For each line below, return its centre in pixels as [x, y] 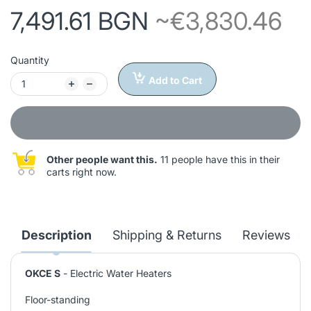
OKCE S [43, 273]
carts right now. [82, 171]
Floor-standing [58, 299]
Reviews [266, 235]
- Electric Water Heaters [116, 273]
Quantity [30, 60]
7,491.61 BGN [83, 20]
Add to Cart [175, 80]
